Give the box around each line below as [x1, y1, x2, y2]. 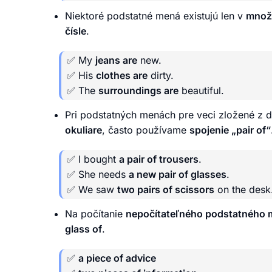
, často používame [102, 123, 189, 136]
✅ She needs [67, 168, 129, 180]
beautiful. [178, 84, 224, 97]
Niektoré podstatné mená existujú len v [65, 9, 246, 22]
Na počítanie [65, 207, 126, 220]
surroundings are [98, 84, 178, 97]
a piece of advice [78, 251, 156, 264]
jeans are [95, 53, 137, 66]
